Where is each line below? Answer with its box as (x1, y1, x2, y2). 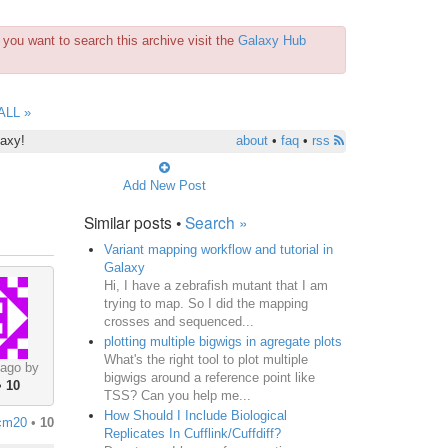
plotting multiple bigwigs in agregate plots (103, 333, 342, 349)
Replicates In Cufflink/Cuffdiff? (103, 425, 281, 441)
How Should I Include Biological (103, 407, 287, 423)
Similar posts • (83, 210, 185, 233)
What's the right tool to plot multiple (103, 351, 308, 367)
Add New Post (122, 177, 206, 193)
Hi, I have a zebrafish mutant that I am (103, 277, 328, 293)
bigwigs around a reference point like (103, 369, 315, 385)
